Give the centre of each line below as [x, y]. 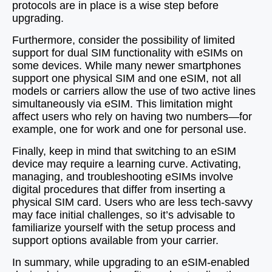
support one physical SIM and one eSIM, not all [127, 78]
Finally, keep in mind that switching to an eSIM [124, 151]
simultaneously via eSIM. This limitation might [122, 104]
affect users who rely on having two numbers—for [132, 117]
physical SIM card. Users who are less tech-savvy [132, 202]
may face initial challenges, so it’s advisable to [124, 215]
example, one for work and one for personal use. [129, 129]
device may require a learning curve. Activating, [127, 164]
